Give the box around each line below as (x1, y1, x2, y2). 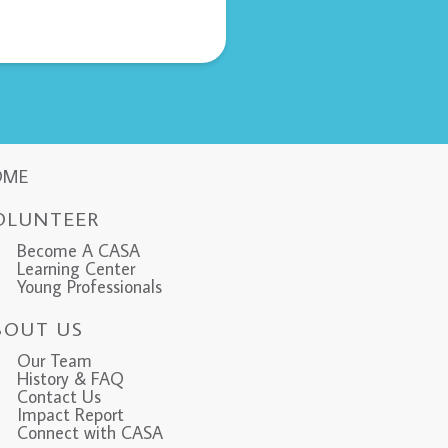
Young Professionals (16, 275, 162, 299)
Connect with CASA (16, 421, 163, 445)
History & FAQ (16, 367, 124, 391)
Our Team (16, 349, 92, 373)
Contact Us (16, 385, 101, 409)
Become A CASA (16, 239, 140, 263)
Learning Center (16, 257, 135, 281)
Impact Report (16, 403, 124, 427)
